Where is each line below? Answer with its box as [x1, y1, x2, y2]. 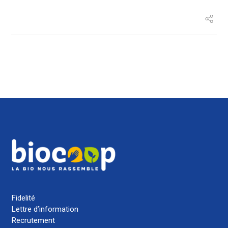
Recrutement [11, 216, 55, 225]
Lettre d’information [11, 205, 79, 214]
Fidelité [11, 193, 36, 203]
